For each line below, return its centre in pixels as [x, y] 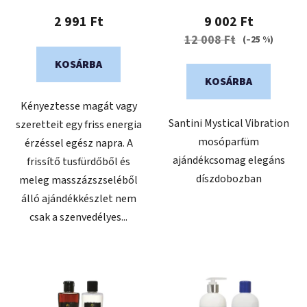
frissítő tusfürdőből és [78, 161]
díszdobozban [229, 179]
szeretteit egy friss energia [78, 124]
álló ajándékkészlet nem [78, 198]
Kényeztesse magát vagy [78, 106]
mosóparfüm [229, 142]
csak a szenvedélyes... [78, 217]
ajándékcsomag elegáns [229, 160]
